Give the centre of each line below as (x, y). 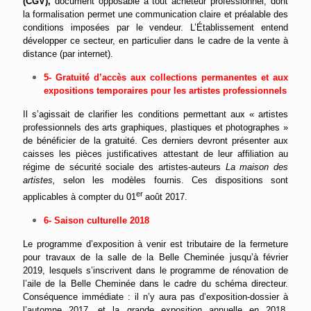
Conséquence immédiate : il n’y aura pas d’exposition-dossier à (155, 296)
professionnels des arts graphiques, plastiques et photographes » (155, 128)
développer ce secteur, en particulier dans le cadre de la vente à (155, 41)
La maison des (257, 167)
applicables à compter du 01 (79, 196)
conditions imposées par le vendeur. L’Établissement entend (155, 28)
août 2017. (166, 196)
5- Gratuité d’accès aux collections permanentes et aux (166, 78)
